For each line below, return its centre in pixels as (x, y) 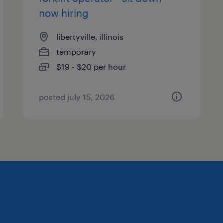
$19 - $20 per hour (91, 66)
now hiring (64, 13)
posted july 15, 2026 (77, 97)
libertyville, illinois (90, 37)
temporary (76, 52)
